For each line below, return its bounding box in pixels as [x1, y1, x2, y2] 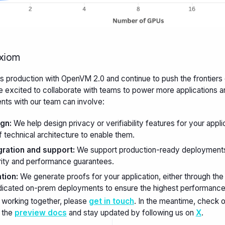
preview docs [14, 208, 67, 218]
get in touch [88, 196, 134, 206]
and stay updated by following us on [66, 208, 196, 218]
